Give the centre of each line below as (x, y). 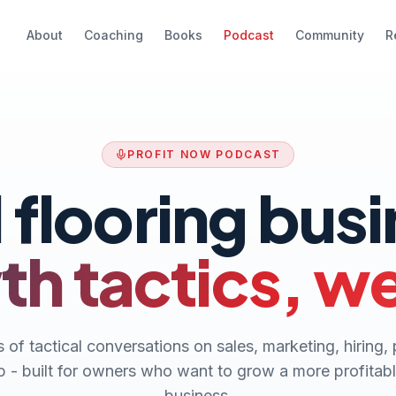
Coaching (113, 35)
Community (329, 35)
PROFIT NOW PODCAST (204, 154)
